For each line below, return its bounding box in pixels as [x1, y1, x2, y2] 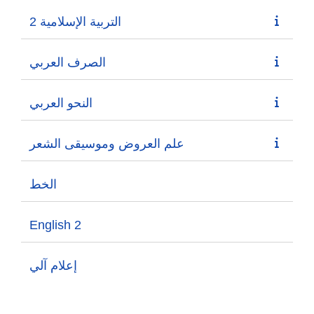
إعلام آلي [29, 258, 77, 273]
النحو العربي [29, 95, 93, 110]
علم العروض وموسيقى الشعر [29, 136, 184, 151]
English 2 [29, 217, 81, 232]
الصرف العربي [29, 55, 106, 69]
